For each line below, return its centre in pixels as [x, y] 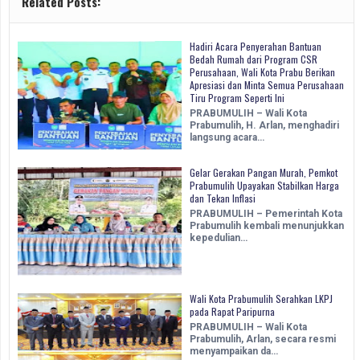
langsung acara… [227, 138]
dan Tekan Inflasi [223, 198]
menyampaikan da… [234, 352]
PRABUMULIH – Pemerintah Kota [266, 214]
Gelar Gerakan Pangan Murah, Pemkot [264, 173]
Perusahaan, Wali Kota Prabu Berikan [262, 72]
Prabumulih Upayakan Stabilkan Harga [264, 186]
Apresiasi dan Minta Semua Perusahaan [267, 85]
